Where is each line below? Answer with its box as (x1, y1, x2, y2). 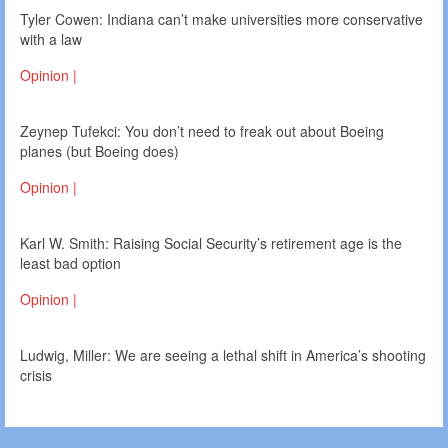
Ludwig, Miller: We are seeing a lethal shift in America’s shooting (20, 345, 426, 366)
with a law (20, 29, 82, 50)
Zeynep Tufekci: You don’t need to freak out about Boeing (20, 121, 384, 142)
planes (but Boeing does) (20, 141, 179, 162)
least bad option (20, 253, 121, 274)
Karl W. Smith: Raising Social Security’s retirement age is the (20, 233, 402, 254)
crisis (20, 365, 52, 386)
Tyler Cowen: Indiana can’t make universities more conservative (20, 9, 423, 30)
